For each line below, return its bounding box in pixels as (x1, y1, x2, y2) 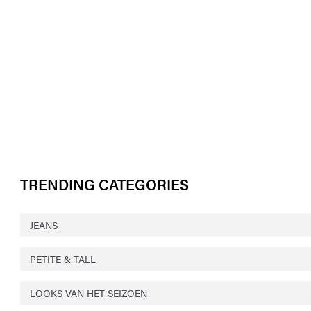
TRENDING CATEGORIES (20, 173, 189, 194)
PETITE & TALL (30, 251, 96, 266)
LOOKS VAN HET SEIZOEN (30, 285, 147, 300)
